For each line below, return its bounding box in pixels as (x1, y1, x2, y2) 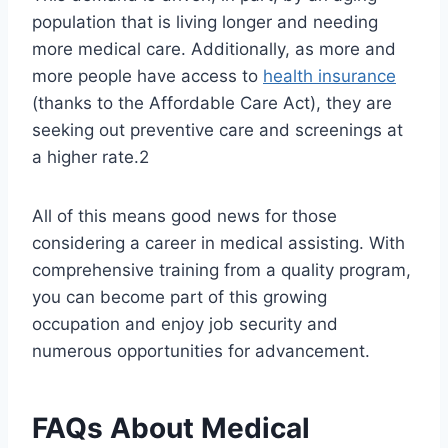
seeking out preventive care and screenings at (32, 120, 403, 141)
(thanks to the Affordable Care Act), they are (32, 93, 392, 114)
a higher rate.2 (32, 147, 149, 168)
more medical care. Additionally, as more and (32, 39, 396, 60)
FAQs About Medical (32, 411, 310, 446)
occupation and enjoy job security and (32, 314, 338, 335)
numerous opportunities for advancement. (32, 341, 370, 362)
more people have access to (32, 66, 263, 87)
